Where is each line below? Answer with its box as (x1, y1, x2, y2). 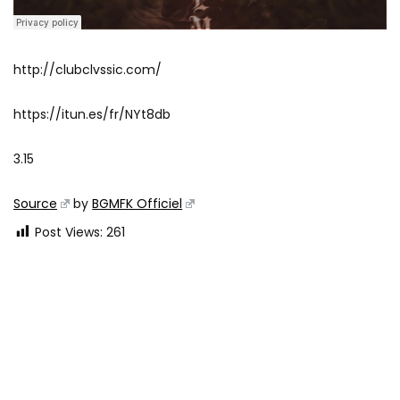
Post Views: (35, 223, 103, 241)
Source (13, 195, 57, 212)
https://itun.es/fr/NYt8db (13, 105, 171, 123)
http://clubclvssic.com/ (13, 61, 162, 79)
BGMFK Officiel (92, 195, 183, 212)
